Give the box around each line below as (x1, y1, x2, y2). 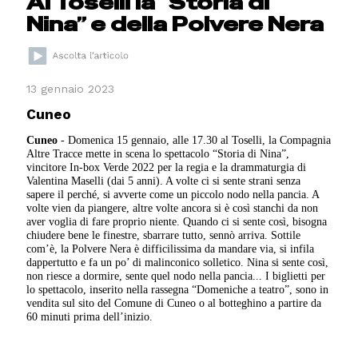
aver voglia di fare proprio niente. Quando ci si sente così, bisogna (26, 214, 328, 228)
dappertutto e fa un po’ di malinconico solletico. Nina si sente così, (26, 255, 329, 268)
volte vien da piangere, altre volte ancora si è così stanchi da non (26, 201, 319, 214)
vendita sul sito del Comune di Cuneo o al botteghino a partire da (26, 296, 322, 309)
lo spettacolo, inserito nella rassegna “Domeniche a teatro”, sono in (26, 282, 329, 296)
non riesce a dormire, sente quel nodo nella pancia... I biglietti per (26, 268, 326, 282)
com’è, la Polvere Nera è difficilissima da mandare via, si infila (26, 241, 315, 255)
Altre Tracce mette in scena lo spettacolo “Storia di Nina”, (26, 146, 290, 160)
